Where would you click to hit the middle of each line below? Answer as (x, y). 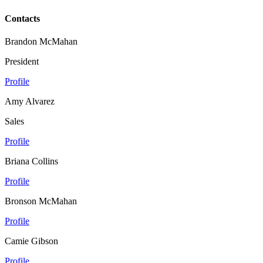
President (22, 61)
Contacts (22, 18)
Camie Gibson (31, 241)
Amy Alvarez (30, 101)
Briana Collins (31, 161)
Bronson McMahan (41, 201)
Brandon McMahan (41, 41)
